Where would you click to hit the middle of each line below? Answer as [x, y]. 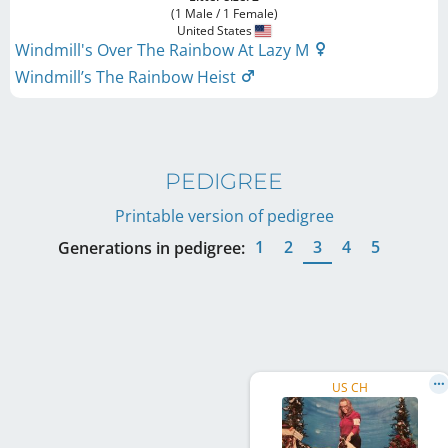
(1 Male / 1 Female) [224, 13]
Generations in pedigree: [151, 248]
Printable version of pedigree [224, 216]
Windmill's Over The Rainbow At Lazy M [164, 50]
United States [216, 30]
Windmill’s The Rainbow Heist [127, 77]
